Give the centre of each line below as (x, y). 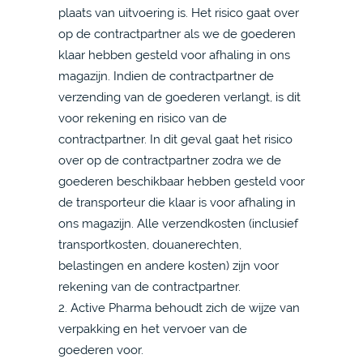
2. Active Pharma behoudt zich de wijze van (179, 307)
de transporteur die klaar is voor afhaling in (177, 202)
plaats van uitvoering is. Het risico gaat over (179, 13)
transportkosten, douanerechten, (150, 244)
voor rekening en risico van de (143, 118)
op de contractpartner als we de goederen (177, 34)
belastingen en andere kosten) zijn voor (169, 265)
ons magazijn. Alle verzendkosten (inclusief (178, 223)
